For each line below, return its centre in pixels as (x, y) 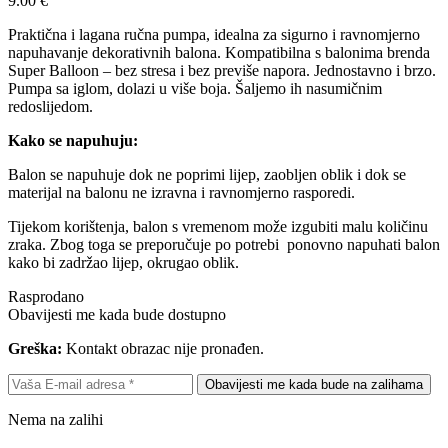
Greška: (35, 349)
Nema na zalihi (55, 420)
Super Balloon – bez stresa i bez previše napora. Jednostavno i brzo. (222, 71)
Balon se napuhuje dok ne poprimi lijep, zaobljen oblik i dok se (207, 175)
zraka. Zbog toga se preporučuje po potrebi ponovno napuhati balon (224, 245)
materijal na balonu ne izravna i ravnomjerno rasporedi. (181, 193)
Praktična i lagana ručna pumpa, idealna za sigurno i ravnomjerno (214, 35)
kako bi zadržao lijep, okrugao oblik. (123, 263)
